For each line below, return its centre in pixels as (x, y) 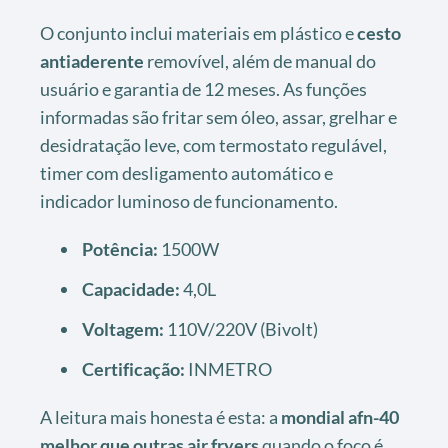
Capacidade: (131, 289)
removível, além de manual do (260, 61)
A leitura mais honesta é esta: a (160, 417)
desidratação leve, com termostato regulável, (213, 145)
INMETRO (228, 369)
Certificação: (133, 369)
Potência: (120, 249)
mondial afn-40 (340, 417)
